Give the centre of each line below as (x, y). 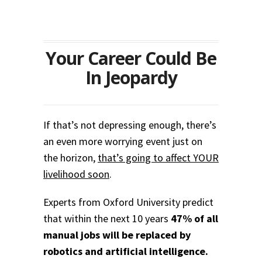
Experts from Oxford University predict (128, 202)
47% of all (194, 219)
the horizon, (70, 158)
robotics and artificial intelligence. (126, 251)
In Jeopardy (131, 78)
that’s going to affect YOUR (158, 158)
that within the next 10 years (107, 219)
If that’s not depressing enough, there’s (130, 125)
